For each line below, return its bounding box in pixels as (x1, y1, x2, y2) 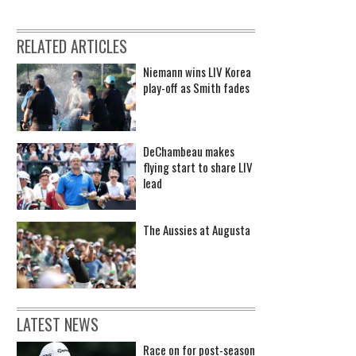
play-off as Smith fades (143, 79, 250, 97)
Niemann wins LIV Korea (143, 63, 251, 81)
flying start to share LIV (143, 157, 253, 176)
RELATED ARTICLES (17, 34, 127, 59)
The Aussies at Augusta (143, 221, 250, 239)
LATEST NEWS (17, 312, 99, 337)
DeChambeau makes (143, 141, 234, 160)
